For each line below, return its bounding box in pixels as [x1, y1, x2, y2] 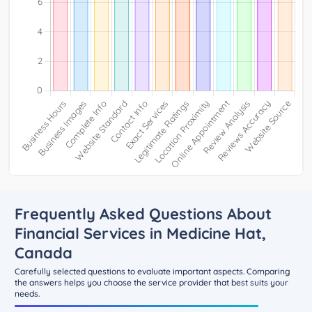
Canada [15, 243, 72, 263]
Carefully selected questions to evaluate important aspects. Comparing [15, 266, 290, 277]
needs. [15, 288, 40, 299]
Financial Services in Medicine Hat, [15, 224, 266, 244]
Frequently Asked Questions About [15, 204, 272, 224]
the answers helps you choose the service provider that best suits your [15, 277, 288, 288]
